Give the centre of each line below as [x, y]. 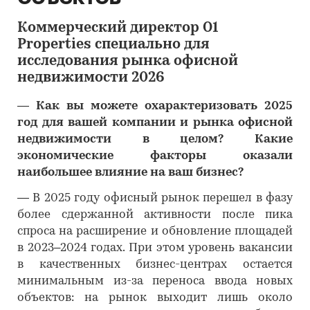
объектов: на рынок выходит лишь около [155, 298]
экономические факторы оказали [155, 156]
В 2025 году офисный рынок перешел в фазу [163, 198]
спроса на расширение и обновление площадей [155, 231]
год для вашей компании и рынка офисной [155, 123]
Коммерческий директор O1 [118, 28]
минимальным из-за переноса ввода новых [155, 281]
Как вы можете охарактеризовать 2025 [164, 106]
